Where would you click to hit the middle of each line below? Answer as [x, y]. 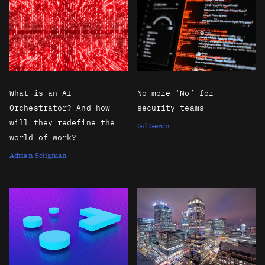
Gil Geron [153, 125]
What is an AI [41, 93]
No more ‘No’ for [175, 93]
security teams [170, 108]
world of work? [43, 137]
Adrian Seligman [38, 155]
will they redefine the [62, 122]
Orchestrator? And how [60, 108]
